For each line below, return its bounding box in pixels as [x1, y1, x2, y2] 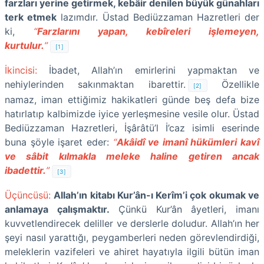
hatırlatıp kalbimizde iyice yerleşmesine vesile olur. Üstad [5, 107, 259, 120]
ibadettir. [5, 164, 46, 176]
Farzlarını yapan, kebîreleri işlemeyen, [37, 25, 259, 37]
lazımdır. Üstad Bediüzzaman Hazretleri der [57, 11, 260, 23]
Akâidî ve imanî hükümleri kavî [116, 136, 259, 148]
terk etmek [5, 11, 57, 23]
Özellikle [207, 78, 259, 90]
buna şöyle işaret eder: [5, 136, 113, 148]
